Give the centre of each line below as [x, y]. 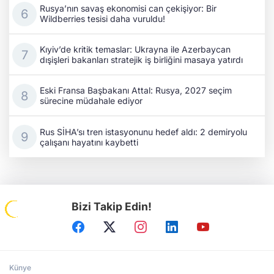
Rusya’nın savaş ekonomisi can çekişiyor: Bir [128, 9]
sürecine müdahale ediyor [91, 101]
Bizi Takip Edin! [112, 207]
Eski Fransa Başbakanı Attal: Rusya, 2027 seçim [136, 91]
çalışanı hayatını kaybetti [89, 142]
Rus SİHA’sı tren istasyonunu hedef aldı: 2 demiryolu [143, 131]
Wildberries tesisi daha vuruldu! [102, 19]
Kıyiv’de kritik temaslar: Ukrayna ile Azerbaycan [135, 50]
